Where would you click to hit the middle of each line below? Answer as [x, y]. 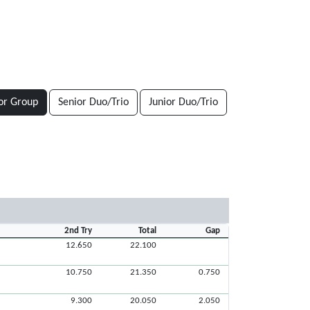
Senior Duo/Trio [93, 102]
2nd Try [79, 231]
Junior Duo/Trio [183, 102]
